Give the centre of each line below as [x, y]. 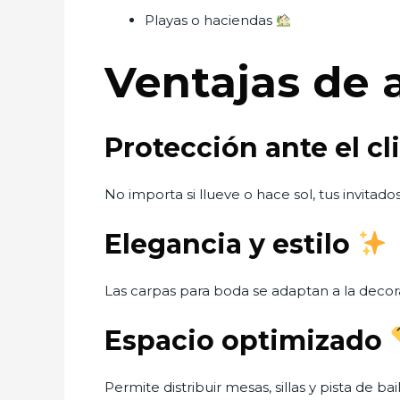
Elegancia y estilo [231, 244]
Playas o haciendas [210, 20]
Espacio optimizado [247, 341]
